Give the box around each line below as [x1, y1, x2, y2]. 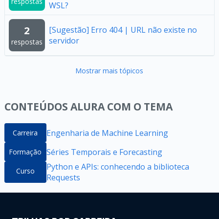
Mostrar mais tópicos [75, 66, 144, 75]
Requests [46, 172, 80, 183]
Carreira [13, 128, 38, 137]
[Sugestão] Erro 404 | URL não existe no [48, 24, 197, 35]
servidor [48, 35, 79, 46]
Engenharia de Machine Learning [46, 127, 168, 138]
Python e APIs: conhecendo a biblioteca [46, 161, 189, 172]
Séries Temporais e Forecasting [46, 146, 162, 157]
